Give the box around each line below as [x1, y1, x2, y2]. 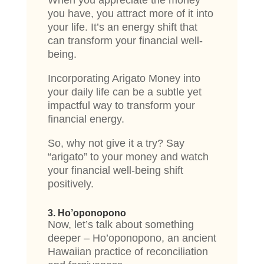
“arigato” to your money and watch [47, 151, 209, 163]
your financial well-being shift [47, 164, 183, 177]
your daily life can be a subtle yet [47, 86, 202, 98]
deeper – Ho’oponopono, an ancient [47, 232, 216, 245]
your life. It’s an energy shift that [47, 21, 197, 34]
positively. [47, 178, 94, 190]
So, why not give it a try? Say [47, 137, 184, 150]
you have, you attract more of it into [47, 8, 213, 20]
